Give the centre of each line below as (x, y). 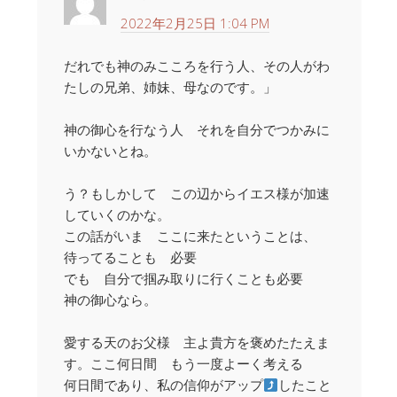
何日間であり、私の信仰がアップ (163, 385)
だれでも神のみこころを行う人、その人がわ (197, 66)
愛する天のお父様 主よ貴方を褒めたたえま (197, 343)
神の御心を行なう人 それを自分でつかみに (197, 130)
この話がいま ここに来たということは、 (190, 236)
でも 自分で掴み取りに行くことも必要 (183, 279)
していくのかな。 (117, 215)
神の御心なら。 (110, 300)
